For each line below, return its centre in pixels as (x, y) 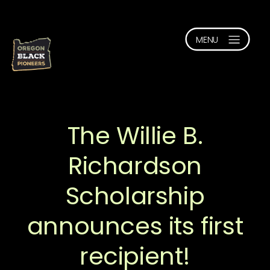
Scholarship (135, 196)
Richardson (135, 166)
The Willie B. (135, 136)
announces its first (135, 226)
